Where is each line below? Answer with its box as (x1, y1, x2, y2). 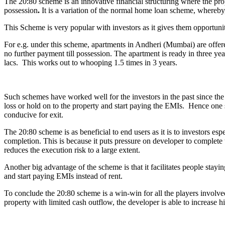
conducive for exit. (4, 110, 63, 119)
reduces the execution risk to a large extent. (4, 145, 140, 154)
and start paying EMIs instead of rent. (4, 171, 123, 180)
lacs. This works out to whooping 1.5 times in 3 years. (4, 58, 177, 67)
